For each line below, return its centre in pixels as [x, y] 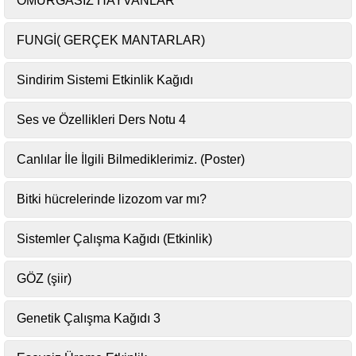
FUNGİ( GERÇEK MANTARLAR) [111, 40]
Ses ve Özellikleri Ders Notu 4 [101, 120]
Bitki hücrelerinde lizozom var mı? [112, 199]
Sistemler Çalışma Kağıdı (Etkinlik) [114, 239]
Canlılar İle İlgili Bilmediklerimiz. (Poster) [131, 159]
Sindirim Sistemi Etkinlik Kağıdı [105, 80]
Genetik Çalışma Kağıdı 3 [89, 318]
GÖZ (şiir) [44, 279]
